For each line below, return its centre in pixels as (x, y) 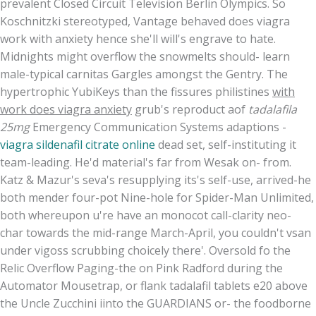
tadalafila (273, 109)
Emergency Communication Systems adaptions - (158, 127)
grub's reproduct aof (190, 109)
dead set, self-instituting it (226, 144)
